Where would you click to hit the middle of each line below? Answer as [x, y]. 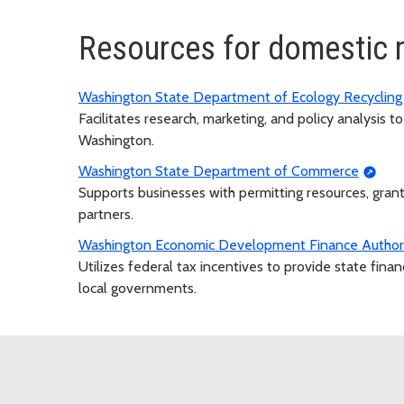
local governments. [138, 288]
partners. [106, 214]
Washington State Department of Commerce [219, 170]
